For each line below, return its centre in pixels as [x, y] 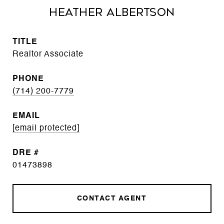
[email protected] [46, 128]
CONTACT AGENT [112, 198]
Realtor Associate [48, 54]
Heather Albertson [112, 12]
